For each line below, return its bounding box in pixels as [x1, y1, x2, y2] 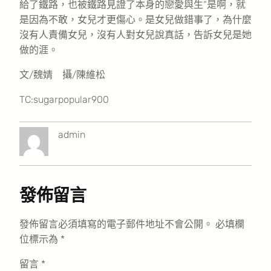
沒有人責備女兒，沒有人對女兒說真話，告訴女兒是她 [19, 28, 252, 41]
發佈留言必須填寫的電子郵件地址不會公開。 [19, 218, 213, 230]
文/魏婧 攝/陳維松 [19, 68, 105, 80]
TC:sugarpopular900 [19, 93, 109, 105]
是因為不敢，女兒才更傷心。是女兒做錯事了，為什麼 [19, 13, 252, 25]
